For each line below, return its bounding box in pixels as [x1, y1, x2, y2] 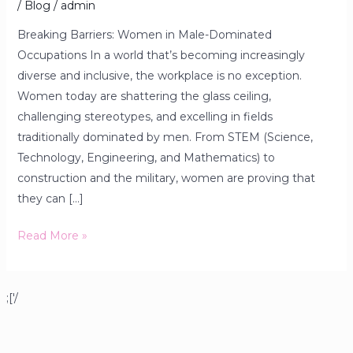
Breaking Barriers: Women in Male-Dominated [17, 27, 272, 42]
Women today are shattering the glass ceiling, [17, 88, 271, 103]
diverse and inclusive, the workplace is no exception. [17, 68, 302, 83]
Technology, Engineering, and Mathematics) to [17, 150, 275, 165]
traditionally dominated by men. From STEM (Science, [17, 129, 313, 144]
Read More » [17, 228, 87, 243]
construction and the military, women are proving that [17, 170, 315, 185]
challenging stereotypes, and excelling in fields [17, 109, 273, 124]
